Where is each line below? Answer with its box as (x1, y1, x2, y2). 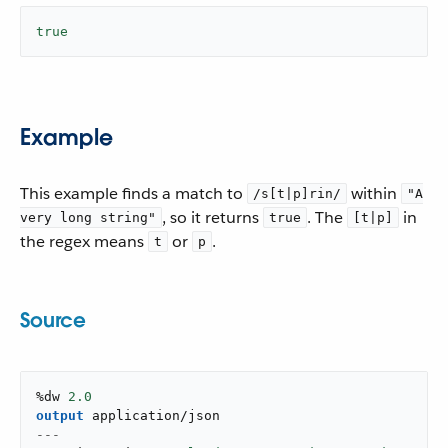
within (347, 183, 401, 204)
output (36, 408, 84, 423)
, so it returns (162, 207, 263, 228)
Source (20, 307, 86, 333)
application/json (92, 408, 220, 423)
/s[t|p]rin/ (253, 186, 341, 201)
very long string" (20, 210, 156, 225)
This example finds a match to (20, 183, 247, 204)
